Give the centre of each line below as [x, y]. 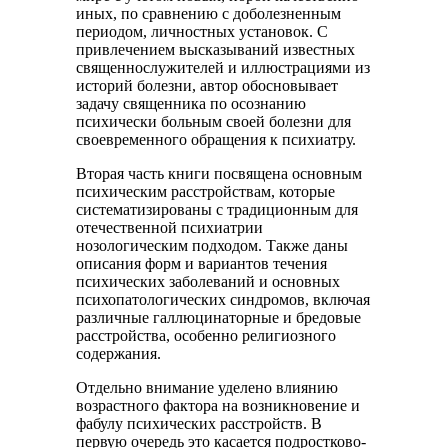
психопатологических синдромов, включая [223, 299]
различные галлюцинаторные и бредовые [219, 317]
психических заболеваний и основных [208, 281]
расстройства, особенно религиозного [206, 335]
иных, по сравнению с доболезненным [209, 13]
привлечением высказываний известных [216, 49]
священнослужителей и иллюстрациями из [223, 67]
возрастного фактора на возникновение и [218, 405]
